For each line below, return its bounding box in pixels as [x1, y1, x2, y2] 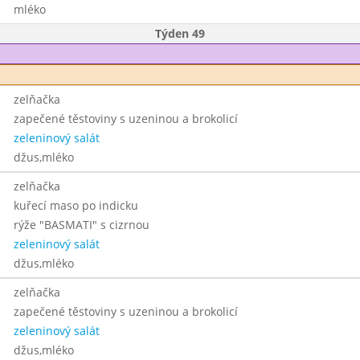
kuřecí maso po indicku [13, 198, 138, 213]
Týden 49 [155, 26, 205, 41]
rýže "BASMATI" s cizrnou [13, 217, 149, 232]
